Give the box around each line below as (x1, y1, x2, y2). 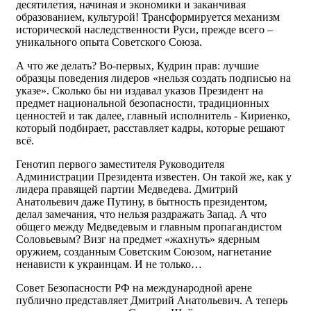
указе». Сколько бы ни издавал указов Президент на (16, 85, 263, 96)
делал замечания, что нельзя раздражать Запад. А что (16, 208, 267, 220)
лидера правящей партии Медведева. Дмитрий (16, 183, 238, 195)
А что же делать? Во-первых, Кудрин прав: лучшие (16, 60, 259, 72)
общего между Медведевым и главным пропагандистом (16, 221, 282, 233)
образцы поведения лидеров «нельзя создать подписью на (16, 72, 291, 84)
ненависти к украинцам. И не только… (16, 258, 202, 270)
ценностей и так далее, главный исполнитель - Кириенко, (16, 110, 290, 121)
